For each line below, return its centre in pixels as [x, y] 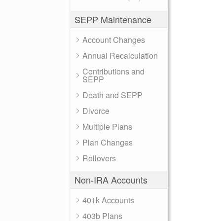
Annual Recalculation [120, 55]
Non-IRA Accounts [111, 180]
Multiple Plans [107, 127]
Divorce [96, 111]
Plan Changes [108, 142]
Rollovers [99, 158]
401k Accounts [108, 200]
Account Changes [114, 40]
